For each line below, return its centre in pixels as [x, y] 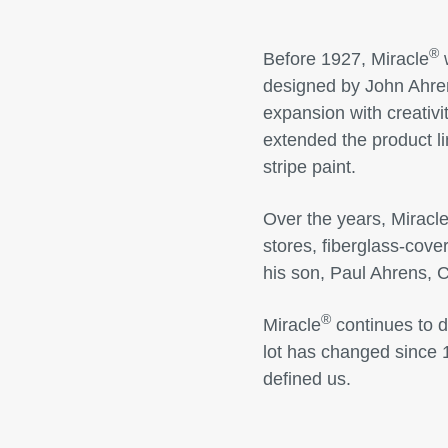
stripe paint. [309, 167]
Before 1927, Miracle [345, 59]
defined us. [306, 379]
